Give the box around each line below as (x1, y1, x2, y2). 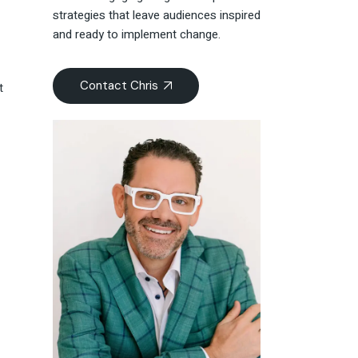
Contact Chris (80, 78, 158, 94)
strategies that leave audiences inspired (53, 6, 261, 25)
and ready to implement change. (53, 26, 221, 44)
